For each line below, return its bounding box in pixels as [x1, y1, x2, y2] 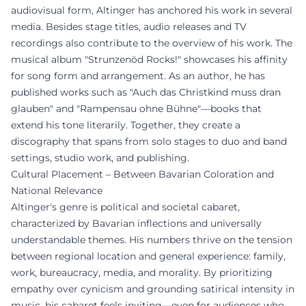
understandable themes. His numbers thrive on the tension [11, 233, 292, 246]
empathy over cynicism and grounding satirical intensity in [11, 282, 294, 295]
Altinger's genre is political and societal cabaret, [11, 200, 240, 213]
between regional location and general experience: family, [11, 249, 286, 262]
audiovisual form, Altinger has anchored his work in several [11, 3, 292, 16]
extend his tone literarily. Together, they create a [11, 118, 240, 131]
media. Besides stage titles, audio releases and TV [11, 20, 247, 33]
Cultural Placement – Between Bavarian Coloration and [11, 167, 274, 180]
